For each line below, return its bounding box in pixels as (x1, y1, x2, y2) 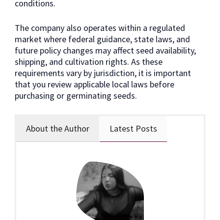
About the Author (26, 123, 89, 135)
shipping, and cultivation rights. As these (15, 56, 163, 68)
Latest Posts (110, 123, 157, 135)
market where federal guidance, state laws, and (15, 33, 190, 45)
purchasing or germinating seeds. (15, 90, 137, 102)
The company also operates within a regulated (15, 22, 185, 34)
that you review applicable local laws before (15, 79, 174, 90)
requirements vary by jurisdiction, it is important (15, 67, 191, 79)
